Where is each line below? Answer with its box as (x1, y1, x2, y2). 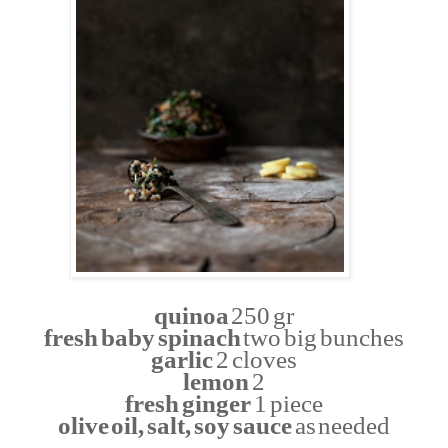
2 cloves (213, 345, 297, 373)
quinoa (153, 301, 229, 329)
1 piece (251, 389, 323, 417)
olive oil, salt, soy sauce (57, 411, 292, 439)
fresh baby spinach (43, 323, 241, 351)
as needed (291, 411, 391, 439)
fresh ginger (125, 389, 252, 417)
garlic (151, 345, 214, 373)
